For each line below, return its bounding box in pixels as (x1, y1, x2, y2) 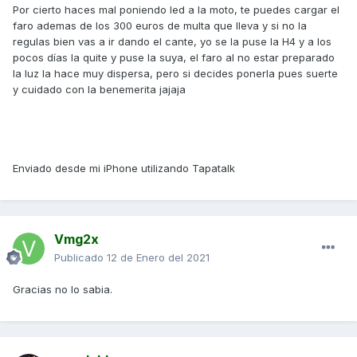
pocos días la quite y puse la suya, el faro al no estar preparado (13, 51, 335, 65)
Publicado (54, 251, 107, 265)
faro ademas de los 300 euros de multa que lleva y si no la (13, 19, 307, 33)
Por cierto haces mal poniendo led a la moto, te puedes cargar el (13, 3, 339, 17)
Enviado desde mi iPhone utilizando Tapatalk (13, 162, 235, 175)
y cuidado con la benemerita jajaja (13, 83, 186, 96)
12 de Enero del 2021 (107, 251, 210, 265)
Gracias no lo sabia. (13, 283, 112, 296)
